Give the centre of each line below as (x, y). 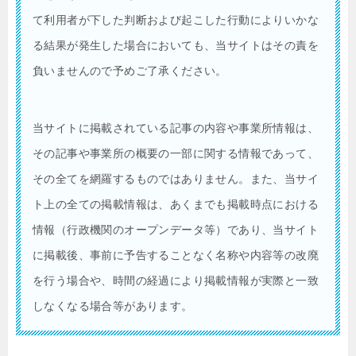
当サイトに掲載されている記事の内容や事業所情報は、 (176, 128)
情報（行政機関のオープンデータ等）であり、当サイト (176, 229)
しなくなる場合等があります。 (113, 306)
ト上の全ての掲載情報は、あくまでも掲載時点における (176, 204)
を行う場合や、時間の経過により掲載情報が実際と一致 (176, 280)
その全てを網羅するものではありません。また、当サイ (176, 178)
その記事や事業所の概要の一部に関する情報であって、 (176, 153)
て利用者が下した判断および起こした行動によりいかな (176, 19)
